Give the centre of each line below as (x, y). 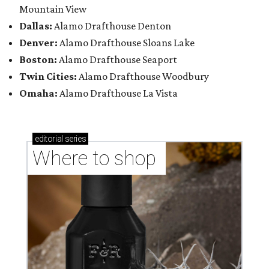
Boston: (39, 60)
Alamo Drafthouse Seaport (118, 60)
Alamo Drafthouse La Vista (118, 93)
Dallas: (37, 26)
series (74, 139)
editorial (49, 139)
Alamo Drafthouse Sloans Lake (127, 43)
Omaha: (38, 93)
